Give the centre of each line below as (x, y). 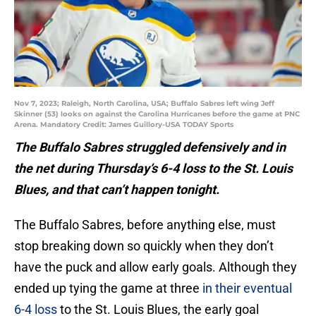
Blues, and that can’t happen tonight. (117, 190)
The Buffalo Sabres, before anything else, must (145, 225)
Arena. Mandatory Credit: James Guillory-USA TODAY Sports (124, 125)
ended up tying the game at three (108, 288)
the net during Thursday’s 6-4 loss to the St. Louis (153, 169)
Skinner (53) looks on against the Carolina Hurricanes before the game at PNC (157, 114)
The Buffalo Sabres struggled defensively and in (150, 147)
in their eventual (247, 288)
